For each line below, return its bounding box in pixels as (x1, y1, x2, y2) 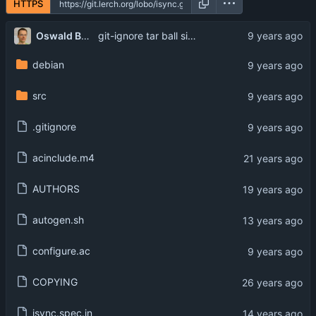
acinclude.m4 (32, 152, 95, 164)
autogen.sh (32, 214, 84, 226)
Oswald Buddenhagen (80, 29, 90, 42)
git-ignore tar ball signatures (187, 30, 196, 42)
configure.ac (32, 245, 90, 257)
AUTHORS (32, 183, 80, 195)
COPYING (32, 276, 78, 288)
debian (32, 59, 64, 71)
